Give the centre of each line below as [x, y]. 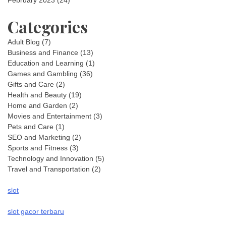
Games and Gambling [43, 74]
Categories [48, 26]
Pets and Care [31, 127]
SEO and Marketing [39, 137]
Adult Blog [24, 42]
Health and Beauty [37, 95]
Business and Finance [43, 52]
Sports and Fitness [38, 148]
